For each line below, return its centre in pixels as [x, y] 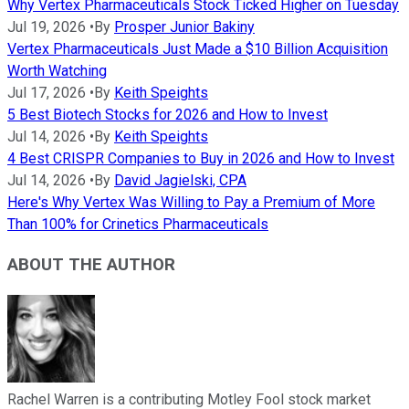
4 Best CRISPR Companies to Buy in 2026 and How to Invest [201, 158]
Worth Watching [57, 70]
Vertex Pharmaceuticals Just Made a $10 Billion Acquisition [198, 48]
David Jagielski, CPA [180, 180]
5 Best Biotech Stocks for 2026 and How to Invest [168, 114]
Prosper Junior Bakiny [184, 26]
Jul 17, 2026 [47, 92]
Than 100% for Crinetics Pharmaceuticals [138, 224]
